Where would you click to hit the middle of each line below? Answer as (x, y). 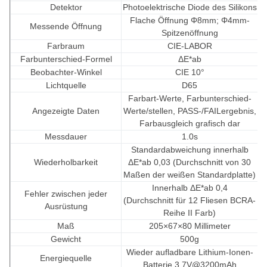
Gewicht (66, 239)
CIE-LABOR (190, 46)
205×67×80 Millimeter (190, 226)
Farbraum (66, 46)
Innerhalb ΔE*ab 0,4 (190, 188)
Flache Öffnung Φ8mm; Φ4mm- (190, 20)
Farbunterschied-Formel (66, 59)
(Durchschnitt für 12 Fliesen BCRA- (190, 200)
